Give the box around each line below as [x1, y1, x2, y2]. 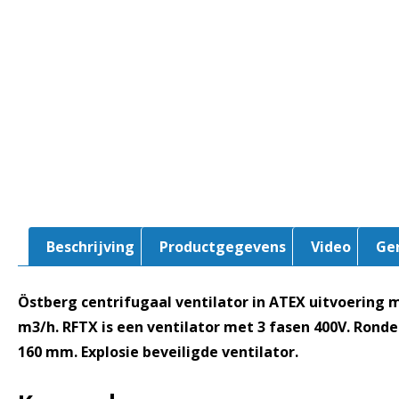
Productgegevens [159, 236, 286, 256]
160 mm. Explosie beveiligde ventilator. [18, 341, 298, 362]
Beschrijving [46, 236, 134, 256]
